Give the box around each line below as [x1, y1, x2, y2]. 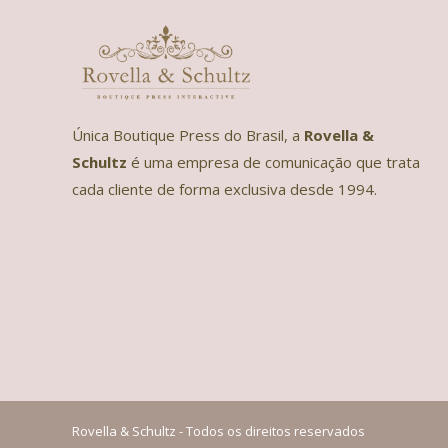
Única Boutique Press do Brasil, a [72, 125, 304, 146]
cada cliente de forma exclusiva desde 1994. [72, 179, 377, 200]
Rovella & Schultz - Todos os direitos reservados [72, 421, 365, 440]
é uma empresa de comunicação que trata [127, 152, 420, 173]
